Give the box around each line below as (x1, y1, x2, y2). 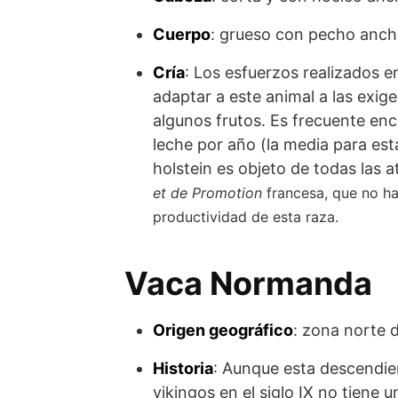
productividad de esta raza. (153, 208, 338, 226)
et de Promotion (153, 184, 262, 202)
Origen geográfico (153, 321, 293, 339)
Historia (153, 359, 213, 378)
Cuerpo (153, 25, 211, 44)
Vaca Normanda (124, 264, 372, 303)
